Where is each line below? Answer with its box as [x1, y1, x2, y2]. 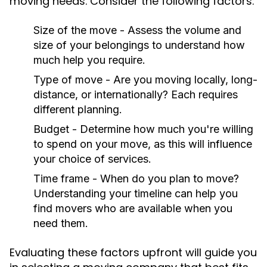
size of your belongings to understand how [33, 39, 245, 51]
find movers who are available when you [33, 202, 232, 215]
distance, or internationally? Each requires [33, 88, 238, 101]
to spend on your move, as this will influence [33, 138, 252, 150]
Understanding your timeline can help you [33, 187, 238, 200]
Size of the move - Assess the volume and [33, 24, 241, 36]
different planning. [33, 103, 122, 116]
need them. [33, 217, 88, 229]
